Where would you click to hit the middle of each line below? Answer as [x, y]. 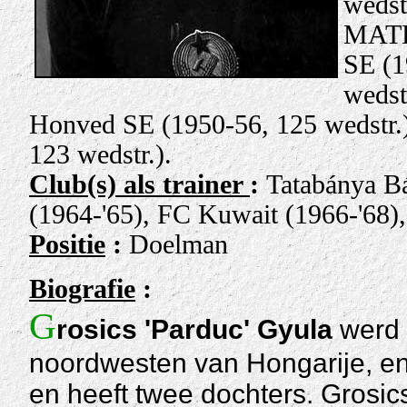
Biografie [82, 289]
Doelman [179, 245]
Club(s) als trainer [139, 185]
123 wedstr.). [100, 155]
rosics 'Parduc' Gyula [194, 330]
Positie [67, 245]
